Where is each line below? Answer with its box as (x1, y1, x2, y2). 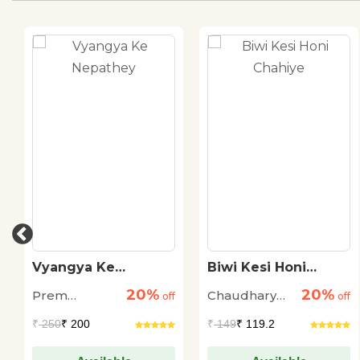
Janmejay (32, 307, 91, 323)
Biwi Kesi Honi (207, 260, 306, 275)
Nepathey (32, 275, 99, 290)
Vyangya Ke (32, 260, 115, 275)
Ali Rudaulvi (207, 327, 281, 343)
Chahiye (207, 275, 264, 290)
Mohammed (207, 307, 285, 323)
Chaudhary (207, 287, 276, 303)
